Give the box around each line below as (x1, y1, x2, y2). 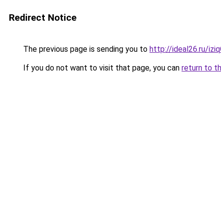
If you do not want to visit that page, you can (21, 63, 182, 73)
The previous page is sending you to (21, 44, 149, 54)
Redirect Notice (9, 12, 76, 23)
